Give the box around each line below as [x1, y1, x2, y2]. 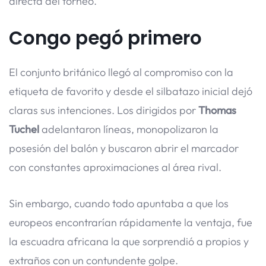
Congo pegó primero [9, 24, 202, 51]
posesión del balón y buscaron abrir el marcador [9, 141, 239, 155]
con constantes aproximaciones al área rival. [9, 160, 221, 174]
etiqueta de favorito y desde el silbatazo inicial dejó [9, 84, 252, 98]
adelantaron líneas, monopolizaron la [39, 122, 218, 136]
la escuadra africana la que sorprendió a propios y [9, 234, 249, 248]
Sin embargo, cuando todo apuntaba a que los [9, 196, 229, 210]
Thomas [198, 103, 236, 117]
